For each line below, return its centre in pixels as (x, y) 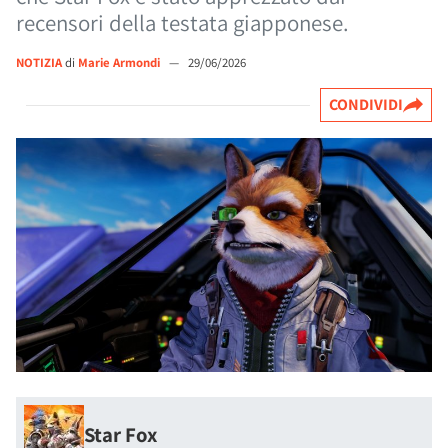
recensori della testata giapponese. (182, 23)
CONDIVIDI (366, 104)
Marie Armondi (120, 62)
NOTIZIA (39, 62)
